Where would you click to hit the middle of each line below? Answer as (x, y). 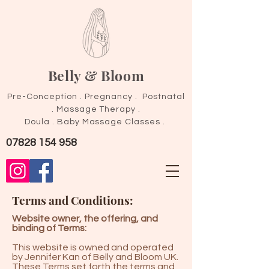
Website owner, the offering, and (85, 219)
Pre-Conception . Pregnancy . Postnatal (96, 97)
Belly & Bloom (96, 75)
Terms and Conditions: (73, 200)
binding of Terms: (49, 228)
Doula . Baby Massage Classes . (96, 122)
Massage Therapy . (98, 109)
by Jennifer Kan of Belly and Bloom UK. (95, 257)
